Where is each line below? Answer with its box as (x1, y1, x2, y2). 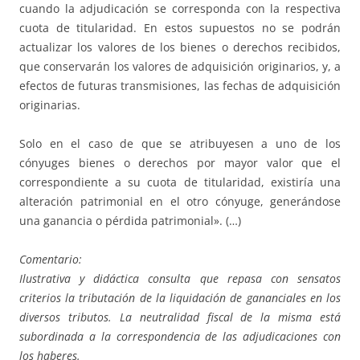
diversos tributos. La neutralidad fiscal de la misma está (19, 309, 341, 325)
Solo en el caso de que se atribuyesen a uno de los (19, 135, 341, 151)
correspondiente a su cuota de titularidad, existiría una (19, 174, 341, 190)
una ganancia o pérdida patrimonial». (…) (19, 212, 241, 228)
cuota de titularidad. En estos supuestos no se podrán (19, 19, 341, 35)
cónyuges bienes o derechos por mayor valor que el (19, 154, 341, 170)
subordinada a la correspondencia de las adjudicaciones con (19, 328, 341, 344)
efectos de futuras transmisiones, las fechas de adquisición (19, 77, 341, 93)
